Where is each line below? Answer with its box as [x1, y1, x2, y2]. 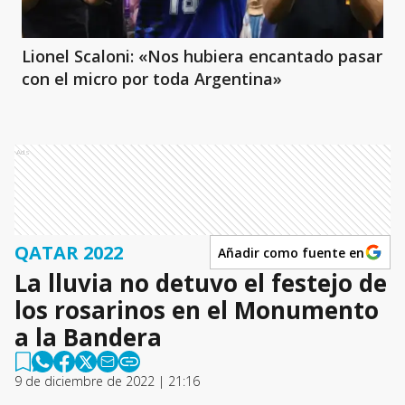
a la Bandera [14, 321, 162, 353]
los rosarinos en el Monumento [14, 294, 379, 326]
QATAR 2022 [14, 240, 123, 265]
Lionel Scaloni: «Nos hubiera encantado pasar [22, 45, 382, 67]
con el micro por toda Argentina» [22, 68, 282, 89]
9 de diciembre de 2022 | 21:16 [14, 372, 200, 390]
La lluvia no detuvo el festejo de [14, 267, 387, 299]
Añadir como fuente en [218, 243, 364, 261]
